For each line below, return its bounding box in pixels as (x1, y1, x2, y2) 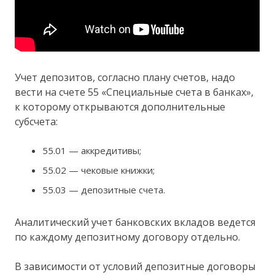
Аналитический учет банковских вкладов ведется (15, 215, 256, 230)
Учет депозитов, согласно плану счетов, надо (15, 71, 236, 85)
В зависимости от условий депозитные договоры (15, 260, 256, 274)
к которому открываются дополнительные (15, 100, 226, 114)
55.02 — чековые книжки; (42, 164, 155, 177)
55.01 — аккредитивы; (42, 144, 142, 157)
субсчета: (15, 115, 58, 129)
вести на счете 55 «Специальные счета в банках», (15, 85, 254, 99)
